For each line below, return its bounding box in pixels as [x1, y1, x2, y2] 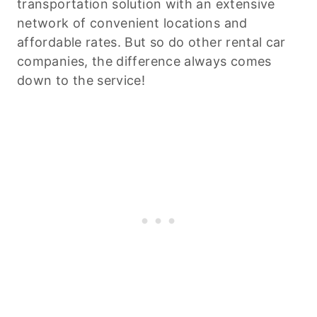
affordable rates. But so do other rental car [17, 34, 286, 50]
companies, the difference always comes [17, 53, 272, 69]
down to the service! [17, 72, 146, 88]
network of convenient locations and [17, 15, 248, 30]
